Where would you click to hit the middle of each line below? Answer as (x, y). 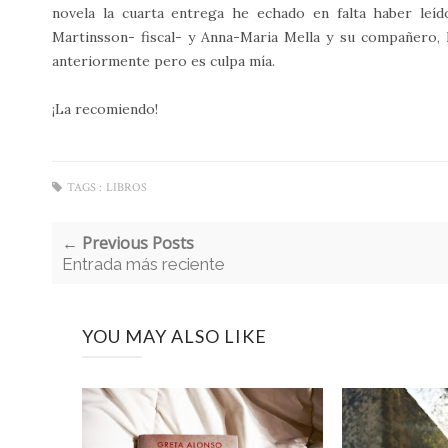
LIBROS (126, 187)
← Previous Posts (128, 242)
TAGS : (84, 187)
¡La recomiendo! (105, 108)
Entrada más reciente (143, 263)
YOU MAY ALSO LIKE (174, 335)
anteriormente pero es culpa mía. (163, 60)
